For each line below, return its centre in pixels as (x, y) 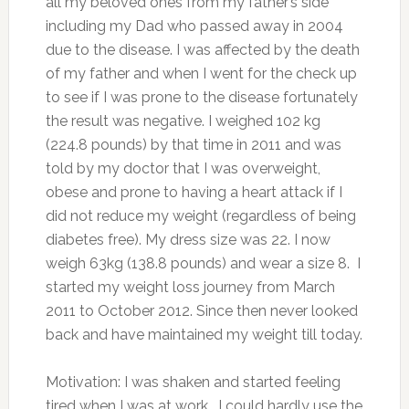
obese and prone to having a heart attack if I (194, 193)
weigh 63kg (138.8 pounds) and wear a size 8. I (203, 264)
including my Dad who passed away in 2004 (194, 26)
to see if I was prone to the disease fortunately (201, 98)
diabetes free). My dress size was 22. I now (188, 240)
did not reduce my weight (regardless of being (200, 216)
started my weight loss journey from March (190, 288)
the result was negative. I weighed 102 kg (183, 121)
